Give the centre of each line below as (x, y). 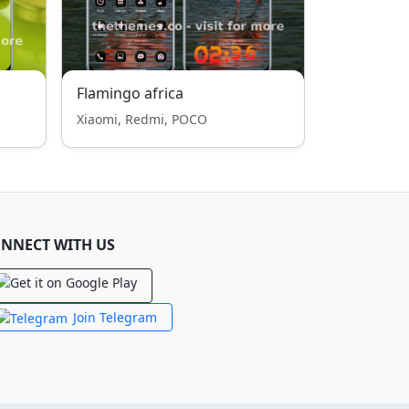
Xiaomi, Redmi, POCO (142, 119)
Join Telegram (115, 317)
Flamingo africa (130, 93)
